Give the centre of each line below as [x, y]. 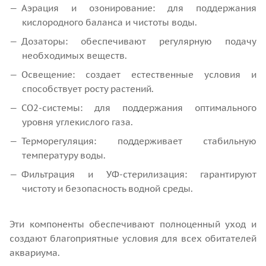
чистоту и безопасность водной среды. [107, 188]
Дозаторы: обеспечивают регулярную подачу [139, 41]
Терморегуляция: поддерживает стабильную [139, 141]
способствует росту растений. [88, 88]
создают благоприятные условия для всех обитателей [133, 238]
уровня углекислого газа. [77, 122]
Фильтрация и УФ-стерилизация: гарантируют [139, 174]
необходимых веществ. [75, 55]
